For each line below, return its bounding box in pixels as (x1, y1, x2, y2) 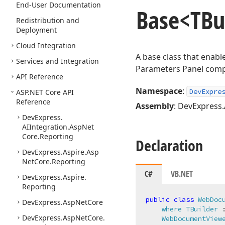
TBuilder (186, 204, 218, 213)
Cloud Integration (16, 41, 76, 50)
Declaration (136, 135, 203, 156)
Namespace (136, 85, 182, 96)
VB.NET (171, 168, 193, 179)
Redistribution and (16, 16, 79, 25)
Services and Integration (16, 56, 99, 66)
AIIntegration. (22, 122, 69, 132)
